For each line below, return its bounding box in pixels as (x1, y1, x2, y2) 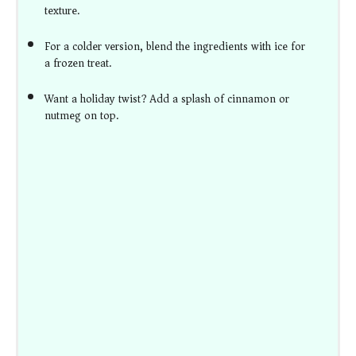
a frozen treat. (44, 52, 112, 73)
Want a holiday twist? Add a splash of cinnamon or (44, 88, 290, 109)
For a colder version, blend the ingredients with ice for (44, 36, 306, 56)
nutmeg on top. (44, 105, 119, 126)
